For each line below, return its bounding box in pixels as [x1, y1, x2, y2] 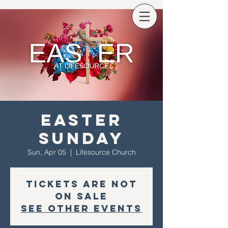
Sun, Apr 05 [27, 148, 66, 157]
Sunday [38, 128, 125, 149]
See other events [21, 203, 142, 214]
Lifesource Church [75, 148, 136, 157]
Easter [40, 110, 123, 130]
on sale [55, 190, 108, 202]
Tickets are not [25, 178, 137, 190]
